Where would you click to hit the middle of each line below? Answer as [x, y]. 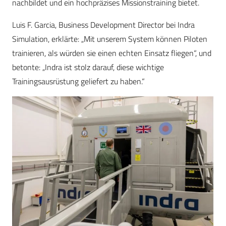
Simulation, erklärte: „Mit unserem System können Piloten [110, 39]
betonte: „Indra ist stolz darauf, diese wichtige [88, 67]
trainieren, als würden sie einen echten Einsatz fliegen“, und [112, 53]
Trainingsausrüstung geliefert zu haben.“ [78, 81]
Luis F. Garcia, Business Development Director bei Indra [103, 24]
